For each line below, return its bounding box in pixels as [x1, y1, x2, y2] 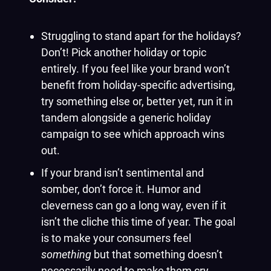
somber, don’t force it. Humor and [41, 183, 201, 195]
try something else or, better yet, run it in [41, 95, 233, 108]
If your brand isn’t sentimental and [41, 166, 204, 179]
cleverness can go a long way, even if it [41, 199, 226, 212]
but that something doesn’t [91, 248, 223, 261]
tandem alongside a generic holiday [41, 111, 211, 124]
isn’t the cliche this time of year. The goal [41, 215, 235, 228]
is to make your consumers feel [41, 232, 191, 244]
